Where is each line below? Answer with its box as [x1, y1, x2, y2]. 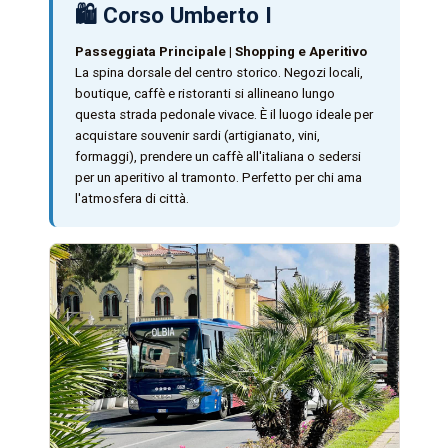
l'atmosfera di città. [74, 191, 189, 207]
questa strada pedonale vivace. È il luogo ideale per [74, 107, 373, 123]
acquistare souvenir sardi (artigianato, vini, [74, 128, 320, 144]
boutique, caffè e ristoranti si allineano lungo [74, 86, 335, 102]
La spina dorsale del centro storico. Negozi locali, [74, 65, 363, 81]
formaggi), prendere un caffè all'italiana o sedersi [74, 149, 361, 165]
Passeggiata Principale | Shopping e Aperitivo [74, 44, 367, 60]
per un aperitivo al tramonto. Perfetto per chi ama [74, 170, 362, 186]
